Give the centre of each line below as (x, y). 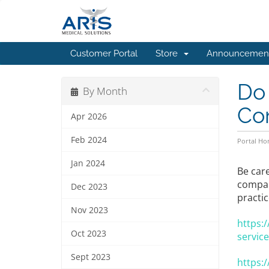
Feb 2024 (89, 140)
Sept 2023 (91, 257)
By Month (103, 91)
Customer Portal (104, 53)
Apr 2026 (89, 116)
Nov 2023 (89, 210)
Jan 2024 (88, 163)
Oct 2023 (89, 234)
